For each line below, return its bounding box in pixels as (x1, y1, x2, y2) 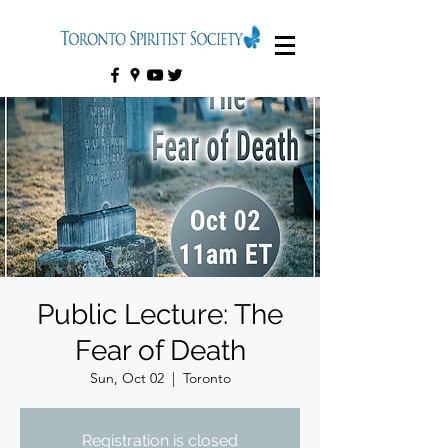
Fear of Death (74, 334, 246, 367)
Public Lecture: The (37, 298, 283, 331)
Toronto (182, 369, 231, 387)
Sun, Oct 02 (89, 369, 164, 387)
